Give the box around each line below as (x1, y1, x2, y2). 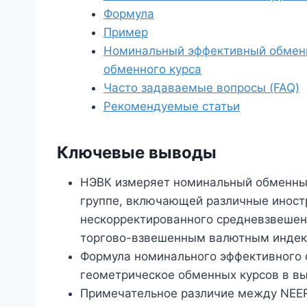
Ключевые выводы (57, 142, 217, 162)
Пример (103, 25, 148, 39)
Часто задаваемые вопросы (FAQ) (103, 80, 299, 95)
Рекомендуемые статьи (103, 99, 240, 113)
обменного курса (103, 62, 201, 76)
